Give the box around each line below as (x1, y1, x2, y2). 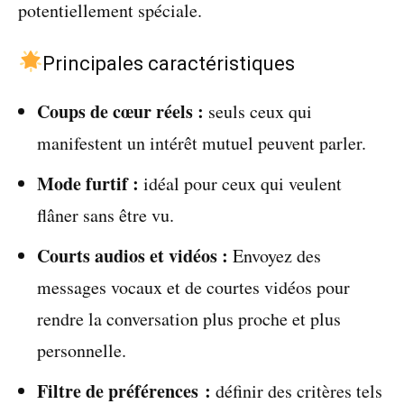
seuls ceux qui (204, 99, 312, 124)
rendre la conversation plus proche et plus (37, 307, 341, 331)
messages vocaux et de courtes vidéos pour (37, 275, 350, 299)
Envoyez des (228, 243, 321, 268)
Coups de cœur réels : (37, 98, 204, 124)
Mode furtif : (37, 170, 139, 197)
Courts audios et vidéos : (37, 243, 228, 269)
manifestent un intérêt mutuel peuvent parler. (37, 131, 366, 155)
